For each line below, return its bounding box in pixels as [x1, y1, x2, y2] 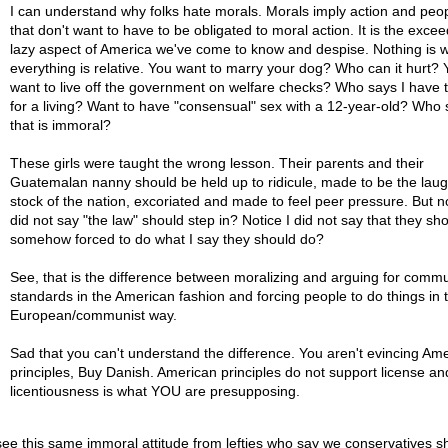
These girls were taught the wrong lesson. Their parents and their [9, 155, 424, 171]
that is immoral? [9, 117, 111, 133]
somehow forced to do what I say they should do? [9, 231, 324, 247]
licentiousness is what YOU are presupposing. [9, 383, 300, 399]
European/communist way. [9, 307, 177, 323]
